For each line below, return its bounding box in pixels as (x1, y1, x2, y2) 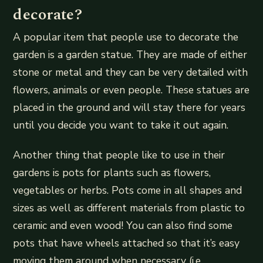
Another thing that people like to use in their (13, 148, 225, 163)
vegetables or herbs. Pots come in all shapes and (13, 183, 242, 198)
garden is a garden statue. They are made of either (13, 48, 248, 62)
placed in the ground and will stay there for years (13, 100, 246, 115)
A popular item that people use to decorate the (13, 30, 239, 45)
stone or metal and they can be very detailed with (13, 65, 248, 80)
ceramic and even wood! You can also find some (13, 218, 233, 233)
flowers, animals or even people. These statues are (13, 83, 250, 97)
